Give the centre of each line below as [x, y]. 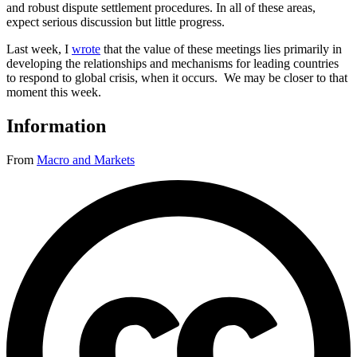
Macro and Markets [86, 160]
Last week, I [39, 49]
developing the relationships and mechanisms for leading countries [173, 64]
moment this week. [54, 92]
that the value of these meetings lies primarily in [221, 49]
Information [56, 126]
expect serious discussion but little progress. [116, 22]
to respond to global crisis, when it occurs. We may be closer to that [177, 78]
